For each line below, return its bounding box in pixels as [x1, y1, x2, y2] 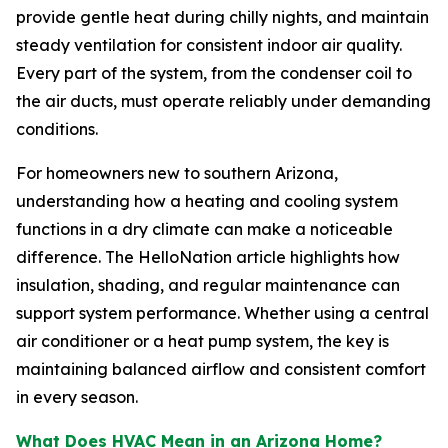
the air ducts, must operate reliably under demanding [16, 91, 431, 111]
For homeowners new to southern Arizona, [16, 163, 338, 183]
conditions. [16, 119, 98, 139]
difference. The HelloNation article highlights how [16, 247, 400, 267]
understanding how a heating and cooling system [16, 191, 398, 211]
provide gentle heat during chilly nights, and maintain [16, 7, 429, 27]
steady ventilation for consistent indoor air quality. [16, 35, 402, 55]
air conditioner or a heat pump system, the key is [16, 331, 389, 351]
